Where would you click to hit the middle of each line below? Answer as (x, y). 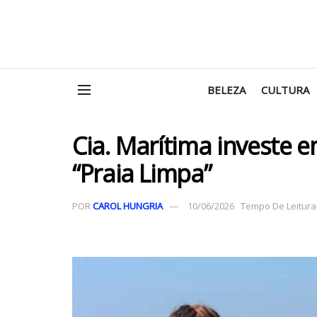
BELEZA (226, 90)
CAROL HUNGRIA (128, 206)
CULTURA (285, 90)
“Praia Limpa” (142, 173)
